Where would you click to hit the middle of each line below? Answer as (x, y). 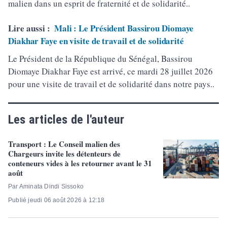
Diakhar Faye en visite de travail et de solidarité (96, 41)
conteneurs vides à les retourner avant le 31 (80, 163)
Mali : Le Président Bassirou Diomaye (124, 28)
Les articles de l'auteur (66, 120)
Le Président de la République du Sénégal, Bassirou (100, 59)
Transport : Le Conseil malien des (64, 144)
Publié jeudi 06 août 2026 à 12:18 (56, 200)
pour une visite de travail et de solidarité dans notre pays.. (111, 84)
